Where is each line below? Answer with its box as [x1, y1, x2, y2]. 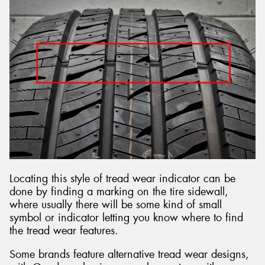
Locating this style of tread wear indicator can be [9, 172, 235, 186]
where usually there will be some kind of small [9, 198, 222, 212]
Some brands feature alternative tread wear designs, [9, 247, 249, 261]
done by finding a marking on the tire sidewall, [9, 185, 228, 199]
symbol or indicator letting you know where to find [9, 211, 243, 225]
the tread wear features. [9, 224, 118, 238]
